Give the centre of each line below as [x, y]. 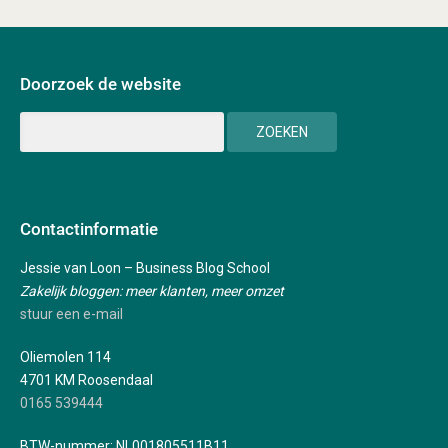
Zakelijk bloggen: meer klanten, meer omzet [152, 291]
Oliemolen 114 [65, 357]
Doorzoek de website [100, 84]
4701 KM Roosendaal [86, 380]
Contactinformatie [89, 229]
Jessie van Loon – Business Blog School [145, 268]
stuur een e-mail [71, 314]
